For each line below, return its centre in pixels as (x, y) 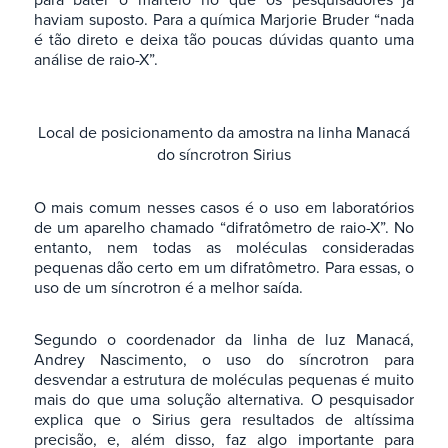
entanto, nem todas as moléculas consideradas (224, 247)
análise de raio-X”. (95, 59)
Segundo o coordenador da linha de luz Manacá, (224, 339)
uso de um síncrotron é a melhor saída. (168, 287)
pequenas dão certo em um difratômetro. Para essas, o (224, 267)
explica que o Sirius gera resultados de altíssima (224, 419)
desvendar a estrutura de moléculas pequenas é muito (224, 379)
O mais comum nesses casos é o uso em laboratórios (224, 207)
